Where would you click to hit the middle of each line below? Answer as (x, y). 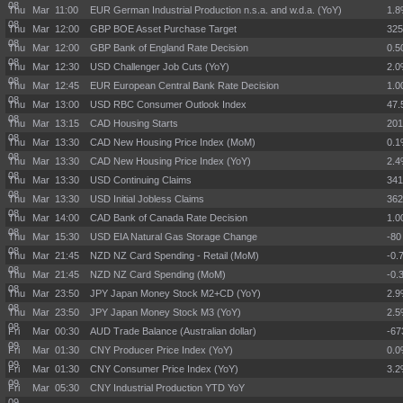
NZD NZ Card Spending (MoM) (158, 274)
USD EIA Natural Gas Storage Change (174, 237)
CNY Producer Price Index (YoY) (161, 350)
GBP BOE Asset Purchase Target (163, 29)
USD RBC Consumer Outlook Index (168, 104)
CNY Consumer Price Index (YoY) (164, 369)
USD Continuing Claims (141, 180)
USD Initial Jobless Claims (147, 199)
